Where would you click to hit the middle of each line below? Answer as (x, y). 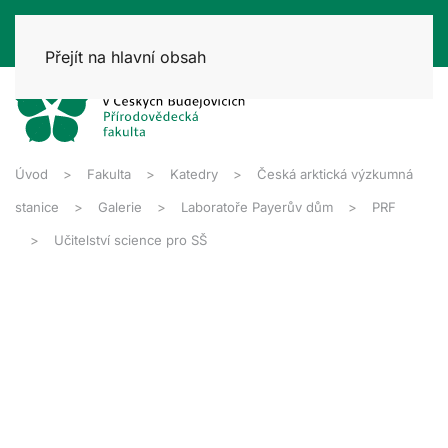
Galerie (120, 206)
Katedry (194, 173)
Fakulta (109, 173)
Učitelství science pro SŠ (130, 239)
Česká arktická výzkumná (335, 173)
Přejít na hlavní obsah (125, 57)
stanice (37, 206)
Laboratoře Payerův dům (257, 206)
